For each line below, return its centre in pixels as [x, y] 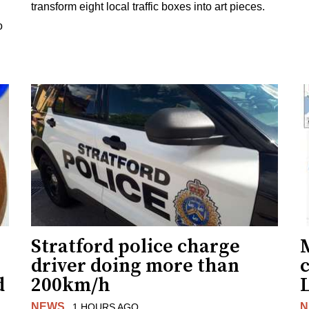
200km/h [71, 286]
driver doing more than [136, 266]
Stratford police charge [136, 247]
